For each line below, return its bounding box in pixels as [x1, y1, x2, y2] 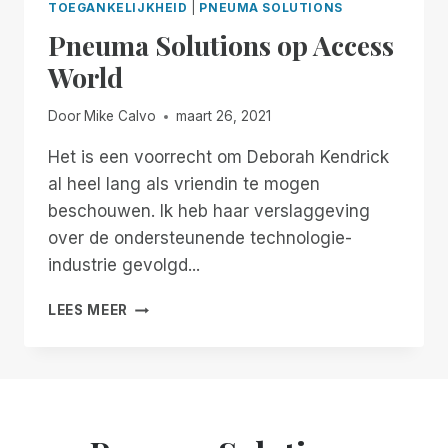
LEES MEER [48, 302, 129, 319]
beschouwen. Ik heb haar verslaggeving [48, 201, 370, 222]
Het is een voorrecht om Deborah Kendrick [48, 147, 389, 168]
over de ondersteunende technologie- [48, 228, 352, 249]
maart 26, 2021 [176, 108, 272, 125]
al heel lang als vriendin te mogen [48, 174, 320, 195]
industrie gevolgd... [48, 255, 200, 276]
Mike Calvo [84, 108, 157, 125]
